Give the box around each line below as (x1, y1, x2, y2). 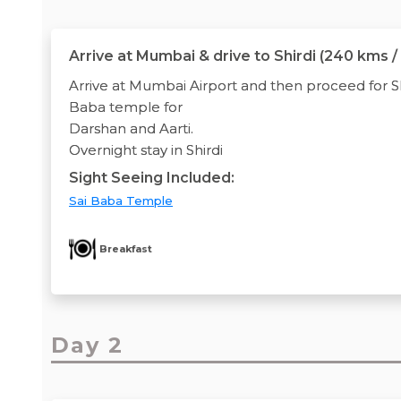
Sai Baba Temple (69, 192, 173, 208)
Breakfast (99, 242, 152, 255)
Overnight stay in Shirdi (69, 141, 223, 158)
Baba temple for (69, 98, 186, 115)
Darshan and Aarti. (69, 119, 197, 137)
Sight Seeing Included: (69, 168, 235, 186)
